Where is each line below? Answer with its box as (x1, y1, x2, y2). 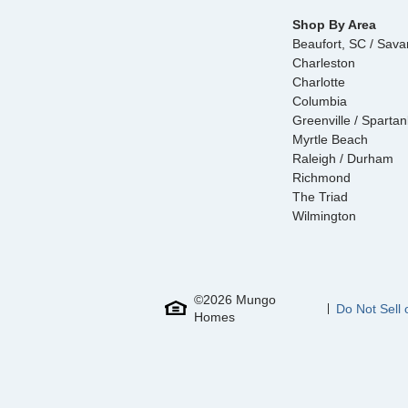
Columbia (292, 93, 347, 108)
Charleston (292, 55, 355, 70)
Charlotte (292, 74, 345, 89)
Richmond (292, 169, 351, 185)
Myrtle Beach (292, 131, 368, 147)
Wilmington (292, 208, 356, 223)
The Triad (292, 189, 348, 204)
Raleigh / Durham (292, 150, 393, 166)
